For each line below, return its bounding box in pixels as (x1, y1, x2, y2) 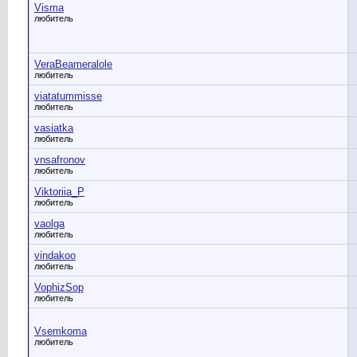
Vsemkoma (34, 325, 87, 337)
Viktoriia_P (34, 186, 84, 198)
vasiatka (34, 122, 73, 134)
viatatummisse (34, 90, 102, 102)
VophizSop (34, 281, 84, 293)
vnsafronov (34, 154, 85, 166)
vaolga (34, 218, 65, 229)
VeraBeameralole (34, 58, 112, 70)
